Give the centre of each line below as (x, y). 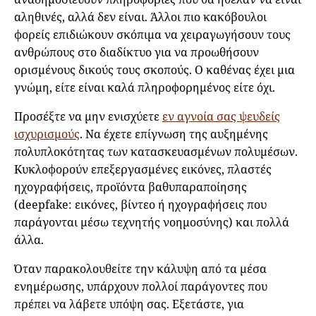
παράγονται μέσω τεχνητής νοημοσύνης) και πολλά (152, 223)
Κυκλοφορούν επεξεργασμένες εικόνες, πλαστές (143, 170)
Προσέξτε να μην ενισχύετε (88, 117)
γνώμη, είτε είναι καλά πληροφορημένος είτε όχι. (146, 88)
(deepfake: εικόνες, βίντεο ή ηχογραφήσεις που (140, 205)
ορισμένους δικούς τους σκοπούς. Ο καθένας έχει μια (154, 70)
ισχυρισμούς (47, 134)
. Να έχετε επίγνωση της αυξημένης (174, 134)
